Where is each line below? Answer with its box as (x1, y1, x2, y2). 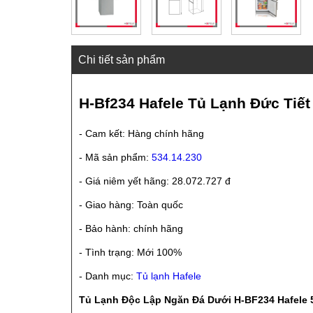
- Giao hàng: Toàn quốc (79, 198, 183, 210)
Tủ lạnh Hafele (136, 270, 201, 282)
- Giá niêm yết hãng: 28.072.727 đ (79, 175, 231, 187)
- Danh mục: (79, 270, 136, 282)
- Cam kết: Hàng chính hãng (79, 127, 204, 139)
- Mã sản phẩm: (79, 151, 152, 163)
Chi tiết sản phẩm (78, 54, 165, 66)
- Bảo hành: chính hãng (79, 222, 183, 234)
